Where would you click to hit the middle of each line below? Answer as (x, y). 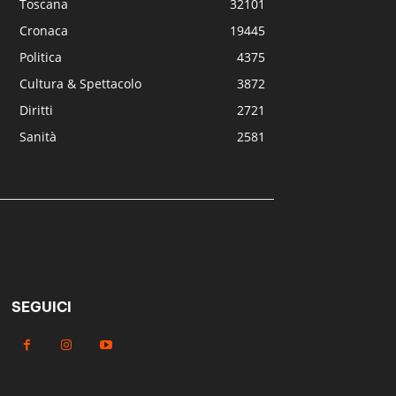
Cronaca (44, 31)
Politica (41, 57)
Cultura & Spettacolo (81, 84)
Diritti (37, 110)
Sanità (38, 137)
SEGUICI (41, 306)
